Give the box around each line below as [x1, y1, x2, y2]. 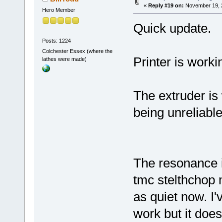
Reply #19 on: [148, 2, 184, 9]
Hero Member [42, 7, 75, 13]
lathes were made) [42, 56, 87, 62]
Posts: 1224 [42, 37, 71, 44]
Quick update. [133, 21, 211, 36]
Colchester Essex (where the [42, 48, 112, 55]
